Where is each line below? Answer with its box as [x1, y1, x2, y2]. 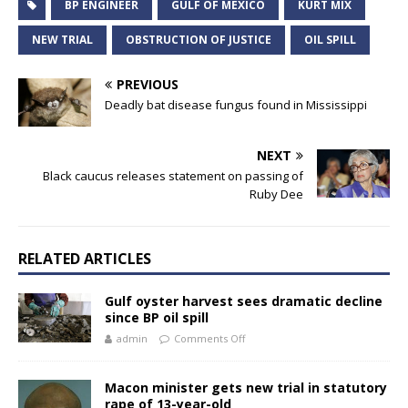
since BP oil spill [105, 309, 209, 327]
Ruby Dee [250, 186, 303, 203]
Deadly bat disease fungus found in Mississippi [105, 96, 367, 113]
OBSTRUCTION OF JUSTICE [126, 31, 271, 47]
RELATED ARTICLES [18, 249, 151, 270]
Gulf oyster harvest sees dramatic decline [105, 292, 382, 311]
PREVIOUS [117, 75, 178, 93]
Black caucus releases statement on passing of [43, 168, 303, 185]
